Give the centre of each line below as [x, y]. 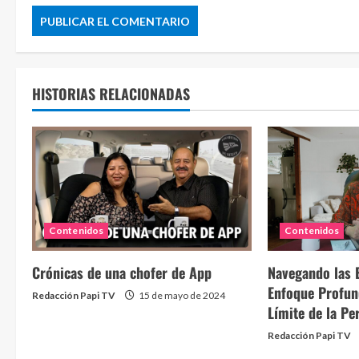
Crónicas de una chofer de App [122, 272]
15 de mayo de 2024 [181, 295]
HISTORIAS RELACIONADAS [111, 94]
